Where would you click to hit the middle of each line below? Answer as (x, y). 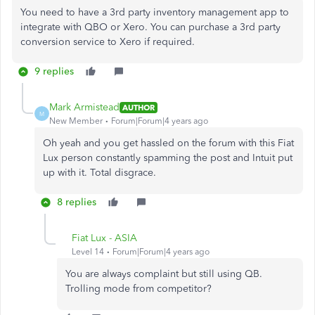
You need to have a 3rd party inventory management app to (155, 12)
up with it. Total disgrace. (99, 173)
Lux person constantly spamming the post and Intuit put (168, 158)
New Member (76, 121)
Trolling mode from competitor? (141, 289)
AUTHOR (139, 107)
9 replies (54, 71)
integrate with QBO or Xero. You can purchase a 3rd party (150, 27)
